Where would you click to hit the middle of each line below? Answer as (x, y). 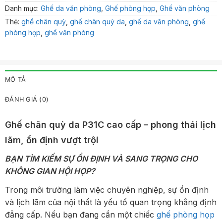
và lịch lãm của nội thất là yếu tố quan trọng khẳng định (111, 202)
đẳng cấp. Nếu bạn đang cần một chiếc (81, 215)
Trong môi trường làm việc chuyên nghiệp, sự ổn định (107, 190)
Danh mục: (23, 8)
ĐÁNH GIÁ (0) (27, 100)
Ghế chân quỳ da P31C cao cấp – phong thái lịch (111, 125)
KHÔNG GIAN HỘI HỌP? (50, 171)
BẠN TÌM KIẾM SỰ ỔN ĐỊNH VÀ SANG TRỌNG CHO (101, 159)
